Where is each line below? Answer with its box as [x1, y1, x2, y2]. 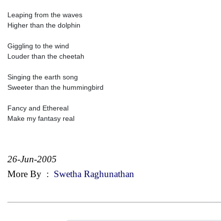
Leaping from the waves [7, 10, 82, 19]
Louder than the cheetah [7, 52, 84, 60]
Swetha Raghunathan [51, 168, 134, 179]
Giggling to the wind [7, 41, 69, 50]
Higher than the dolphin [7, 21, 80, 29]
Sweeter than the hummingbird [7, 83, 104, 91]
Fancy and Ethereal [7, 104, 69, 112]
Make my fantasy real [7, 114, 74, 122]
